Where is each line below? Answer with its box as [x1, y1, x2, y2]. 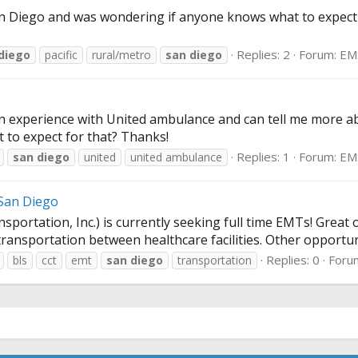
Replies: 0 [266, 251, 320, 268]
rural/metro [92, 47, 151, 63]
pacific [45, 47, 78, 63]
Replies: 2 [237, 46, 290, 63]
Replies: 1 [237, 149, 290, 165]
